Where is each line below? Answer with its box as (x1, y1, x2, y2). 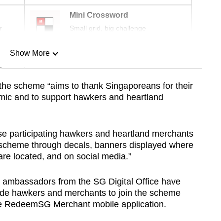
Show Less (10, 99, 49, 108)
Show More (9, 49, 50, 58)
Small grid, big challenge (70, 24, 146, 33)
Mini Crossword (70, 11, 128, 20)
